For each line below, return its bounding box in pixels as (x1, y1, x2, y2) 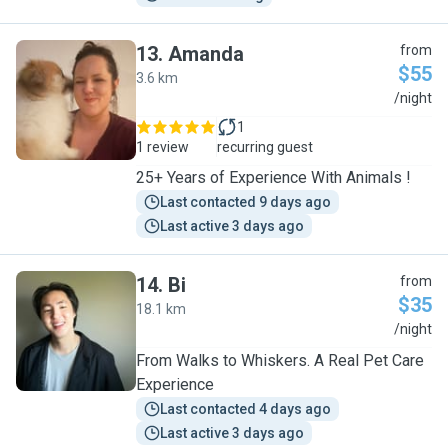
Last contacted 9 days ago (160, 194, 331, 210)
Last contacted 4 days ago (160, 401, 331, 417)
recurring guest (217, 139, 313, 155)
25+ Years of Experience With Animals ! (136, 168, 411, 187)
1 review (136, 139, 189, 155)
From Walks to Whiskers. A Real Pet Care (136, 351, 424, 370)
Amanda (168, 42, 244, 66)
